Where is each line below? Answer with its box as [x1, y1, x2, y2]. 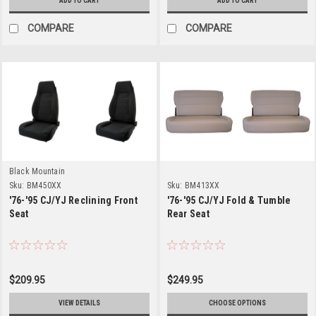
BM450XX [26, 180, 62, 190]
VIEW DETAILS [58, 298, 100, 307]
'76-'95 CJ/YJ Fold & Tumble [166, 194, 291, 206]
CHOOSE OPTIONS [208, 298, 266, 307]
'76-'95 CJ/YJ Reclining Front [8, 194, 138, 206]
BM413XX [184, 180, 220, 190]
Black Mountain [8, 166, 65, 176]
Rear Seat [166, 207, 209, 219]
